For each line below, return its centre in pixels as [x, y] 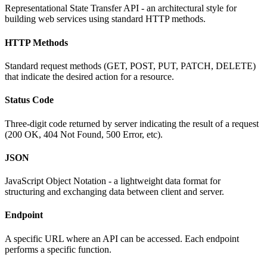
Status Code [29, 100]
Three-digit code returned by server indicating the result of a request [132, 123]
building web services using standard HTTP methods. [105, 19]
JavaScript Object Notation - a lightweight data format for [113, 181]
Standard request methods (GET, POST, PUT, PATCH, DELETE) [130, 66]
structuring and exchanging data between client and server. [114, 192]
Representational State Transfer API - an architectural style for [121, 8]
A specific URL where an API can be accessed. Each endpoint [122, 238]
